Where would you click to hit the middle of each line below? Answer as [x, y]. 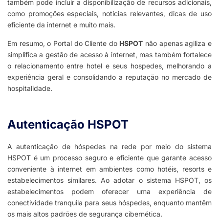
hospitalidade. [30, 88]
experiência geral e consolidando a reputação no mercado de [109, 77]
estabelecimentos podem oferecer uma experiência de [109, 192]
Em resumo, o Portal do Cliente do [64, 44]
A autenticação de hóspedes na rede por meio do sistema [109, 147]
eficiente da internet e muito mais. [61, 25]
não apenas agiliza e [177, 44]
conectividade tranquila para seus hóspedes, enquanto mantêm [109, 203]
